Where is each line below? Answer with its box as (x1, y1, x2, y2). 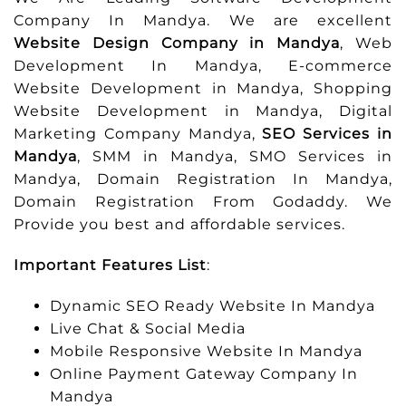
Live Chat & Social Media (50, 319, 246, 337)
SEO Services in (262, 124, 393, 142)
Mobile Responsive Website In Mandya (50, 342, 362, 360)
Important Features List (14, 256, 207, 274)
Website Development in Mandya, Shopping (14, 79, 392, 97)
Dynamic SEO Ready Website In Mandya (50, 296, 375, 314)
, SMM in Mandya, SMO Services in (77, 147, 392, 165)
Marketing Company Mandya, (14, 124, 263, 142)
